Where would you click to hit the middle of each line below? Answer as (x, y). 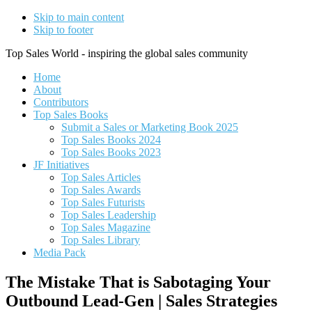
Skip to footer (63, 30)
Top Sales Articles (101, 177)
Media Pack (60, 252)
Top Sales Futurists (103, 202)
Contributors (61, 102)
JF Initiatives (61, 165)
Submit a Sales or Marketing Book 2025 (150, 127)
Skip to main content (79, 17)
